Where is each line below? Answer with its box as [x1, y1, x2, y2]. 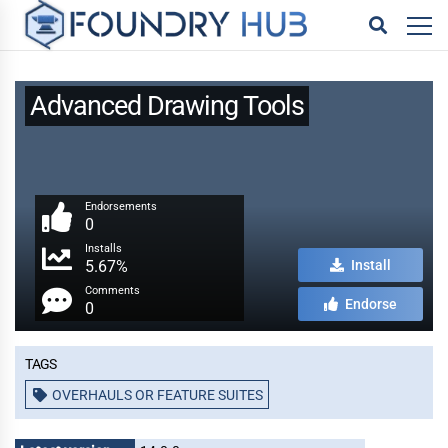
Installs [85, 242, 122, 255]
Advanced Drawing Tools [30, 90, 304, 122]
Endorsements [85, 200, 157, 213]
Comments [85, 284, 140, 297]
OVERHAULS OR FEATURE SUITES [52, 387, 263, 403]
